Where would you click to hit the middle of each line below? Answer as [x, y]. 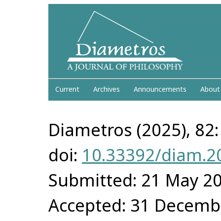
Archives [107, 89]
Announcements [160, 89]
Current [67, 89]
